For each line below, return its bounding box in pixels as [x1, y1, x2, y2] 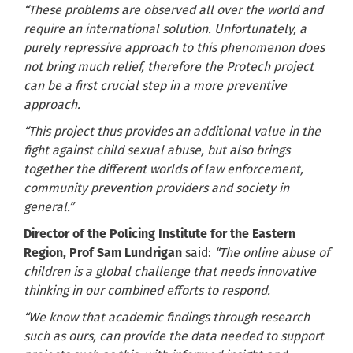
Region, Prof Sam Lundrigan [24, 245, 182, 261]
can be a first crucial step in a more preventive [24, 78, 287, 94]
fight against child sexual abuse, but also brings [24, 143, 290, 158]
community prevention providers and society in [24, 180, 289, 196]
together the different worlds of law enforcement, [24, 162, 303, 177]
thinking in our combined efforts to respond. [24, 283, 277, 299]
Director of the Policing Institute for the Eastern [24, 226, 295, 242]
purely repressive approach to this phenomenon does [24, 40, 325, 56]
